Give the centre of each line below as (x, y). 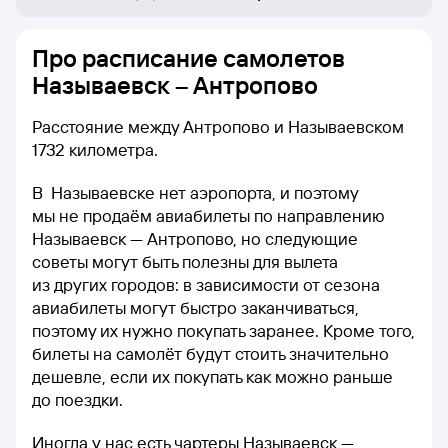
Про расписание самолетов (188, 58)
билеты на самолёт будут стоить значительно (210, 353)
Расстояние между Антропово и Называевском (218, 126)
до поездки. (77, 399)
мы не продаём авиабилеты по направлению (208, 215)
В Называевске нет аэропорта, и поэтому (195, 192)
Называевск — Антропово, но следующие (195, 238)
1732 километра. (95, 149)
